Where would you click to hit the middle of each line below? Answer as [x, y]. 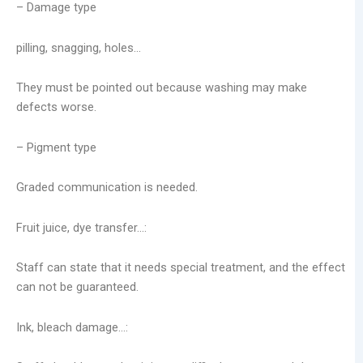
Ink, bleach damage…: [72, 327]
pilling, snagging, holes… [79, 47]
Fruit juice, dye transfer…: [81, 227]
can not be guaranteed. [77, 287]
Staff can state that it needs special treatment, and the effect [181, 268]
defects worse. [56, 107]
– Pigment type [56, 147]
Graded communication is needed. [107, 188]
